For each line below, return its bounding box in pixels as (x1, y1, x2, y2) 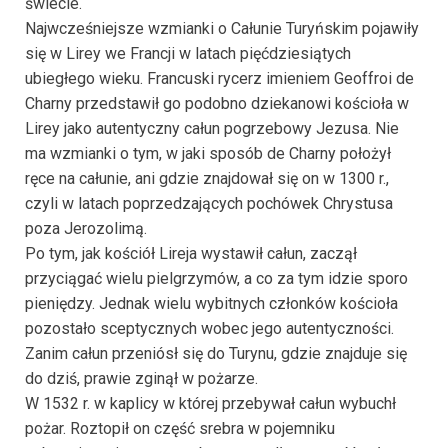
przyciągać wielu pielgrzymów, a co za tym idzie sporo (25, 268, 408, 288)
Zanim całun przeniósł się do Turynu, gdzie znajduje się (25, 343, 407, 363)
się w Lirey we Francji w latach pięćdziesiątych (25, 43, 351, 63)
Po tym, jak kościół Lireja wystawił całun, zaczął (25, 243, 357, 263)
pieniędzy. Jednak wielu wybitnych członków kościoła (25, 293, 398, 313)
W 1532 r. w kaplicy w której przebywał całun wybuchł (25, 393, 396, 413)
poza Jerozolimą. (25, 218, 147, 238)
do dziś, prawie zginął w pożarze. (25, 368, 258, 388)
